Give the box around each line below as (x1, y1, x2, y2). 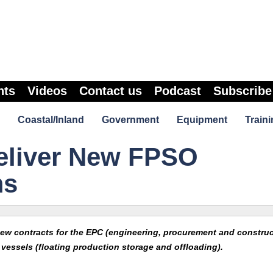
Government (101, 115, 159, 125)
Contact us (79, 84, 142, 97)
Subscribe (213, 84, 272, 97)
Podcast (154, 84, 201, 97)
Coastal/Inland (17, 115, 84, 125)
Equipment (176, 115, 227, 125)
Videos (27, 84, 67, 97)
